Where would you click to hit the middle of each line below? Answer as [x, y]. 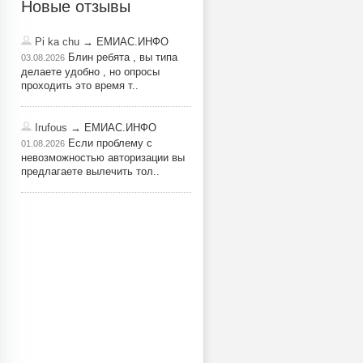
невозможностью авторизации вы [103, 158]
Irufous [51, 128]
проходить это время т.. [80, 85]
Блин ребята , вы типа [121, 57]
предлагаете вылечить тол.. [90, 171]
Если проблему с [109, 143]
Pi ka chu [57, 42]
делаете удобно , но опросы [90, 72]
